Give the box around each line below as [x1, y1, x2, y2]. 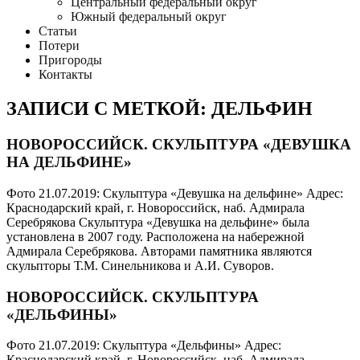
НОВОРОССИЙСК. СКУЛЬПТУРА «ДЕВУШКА [6, 136, 351, 153]
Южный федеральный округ [71, 10, 227, 24]
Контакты [39, 67, 92, 82]
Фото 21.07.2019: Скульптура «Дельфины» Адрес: [6, 338, 281, 353]
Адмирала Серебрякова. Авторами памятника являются [6, 243, 312, 258]
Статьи [39, 24, 77, 39]
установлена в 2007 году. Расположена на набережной [6, 229, 305, 243]
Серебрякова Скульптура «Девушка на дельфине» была [6, 215, 309, 229]
